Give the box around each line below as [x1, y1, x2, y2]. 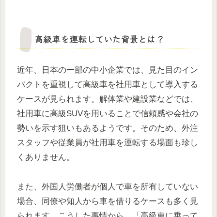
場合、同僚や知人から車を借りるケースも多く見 [17, 196, 198, 206]
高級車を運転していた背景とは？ [34, 32, 164, 46]
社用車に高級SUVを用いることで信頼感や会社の [17, 109, 198, 119]
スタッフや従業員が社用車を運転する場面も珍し [17, 138, 198, 148]
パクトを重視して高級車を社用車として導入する [17, 80, 198, 90]
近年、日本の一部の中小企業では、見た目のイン [17, 65, 198, 75]
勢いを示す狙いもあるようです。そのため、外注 [17, 124, 198, 133]
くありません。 [17, 153, 75, 162]
